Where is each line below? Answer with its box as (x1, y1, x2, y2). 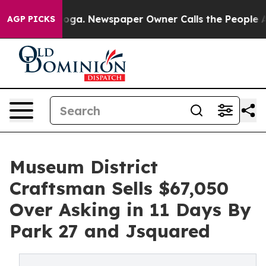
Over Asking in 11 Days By (9, 198, 251, 221)
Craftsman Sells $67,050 (9, 177, 229, 199)
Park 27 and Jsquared (9, 220, 210, 242)
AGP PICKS (7, 14, 55, 24)
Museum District (9, 156, 158, 178)
